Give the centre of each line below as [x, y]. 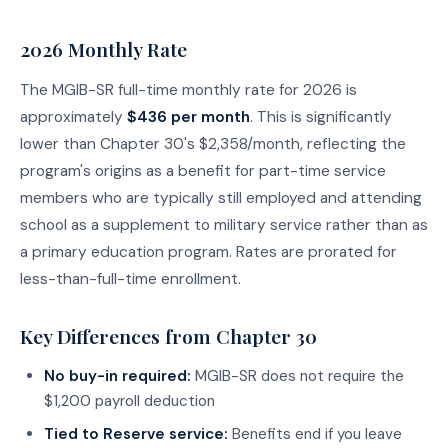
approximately [73, 116]
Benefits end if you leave [315, 433]
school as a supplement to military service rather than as [224, 224]
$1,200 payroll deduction [129, 400]
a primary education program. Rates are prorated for [208, 251]
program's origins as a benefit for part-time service [203, 170]
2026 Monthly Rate [103, 48]
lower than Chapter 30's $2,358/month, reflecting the [213, 143]
